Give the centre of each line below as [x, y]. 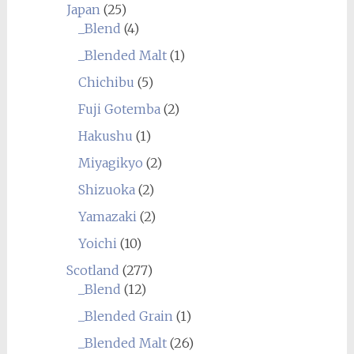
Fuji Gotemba [119, 109]
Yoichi [97, 243]
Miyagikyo [110, 163]
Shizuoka [106, 190]
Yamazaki [107, 217]
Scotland [92, 270]
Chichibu [106, 82]
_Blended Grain [125, 316]
